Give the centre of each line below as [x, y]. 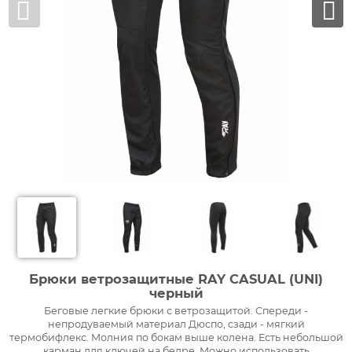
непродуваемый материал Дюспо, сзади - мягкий [176, 324]
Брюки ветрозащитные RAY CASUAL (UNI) [176, 279]
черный [176, 293]
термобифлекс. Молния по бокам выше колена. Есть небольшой [176, 337]
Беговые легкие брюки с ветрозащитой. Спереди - [176, 310]
